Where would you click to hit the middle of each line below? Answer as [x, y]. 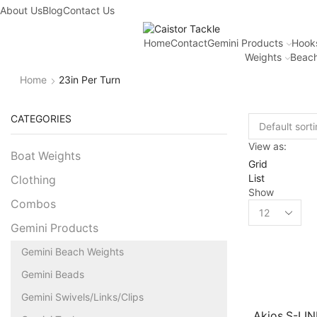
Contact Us [89, 10]
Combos [33, 204]
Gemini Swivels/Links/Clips [82, 296]
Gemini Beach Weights [73, 251]
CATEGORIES [41, 118]
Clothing [33, 180]
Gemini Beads [53, 274]
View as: [267, 146]
